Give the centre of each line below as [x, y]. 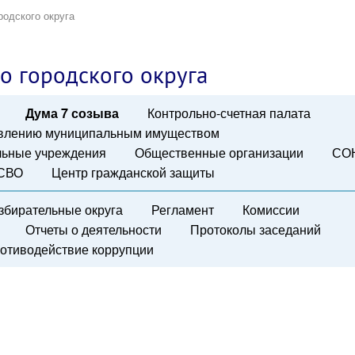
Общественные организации [219, 152]
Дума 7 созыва [72, 113]
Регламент [183, 209]
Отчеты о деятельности [93, 229]
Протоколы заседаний [256, 229]
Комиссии [271, 209]
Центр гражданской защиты [133, 172]
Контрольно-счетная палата [229, 113]
